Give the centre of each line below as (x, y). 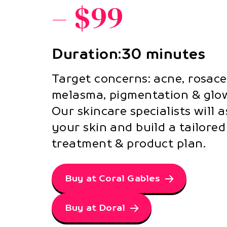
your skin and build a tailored (139, 127)
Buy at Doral (95, 208)
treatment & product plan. (129, 144)
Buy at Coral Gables (113, 178)
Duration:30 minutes (129, 54)
